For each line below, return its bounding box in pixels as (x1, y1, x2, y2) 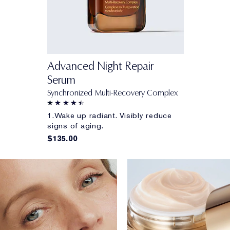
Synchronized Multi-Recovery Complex (47, 88, 178, 98)
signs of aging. (47, 121, 104, 131)
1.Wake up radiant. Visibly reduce (47, 110, 172, 121)
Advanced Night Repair (47, 59, 154, 73)
